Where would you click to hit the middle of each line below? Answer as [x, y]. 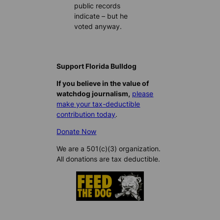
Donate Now [77, 132]
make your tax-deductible [98, 104]
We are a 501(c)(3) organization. [109, 149]
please [143, 94]
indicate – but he [101, 16]
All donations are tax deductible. [109, 159]
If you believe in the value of [103, 83]
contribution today [86, 114]
